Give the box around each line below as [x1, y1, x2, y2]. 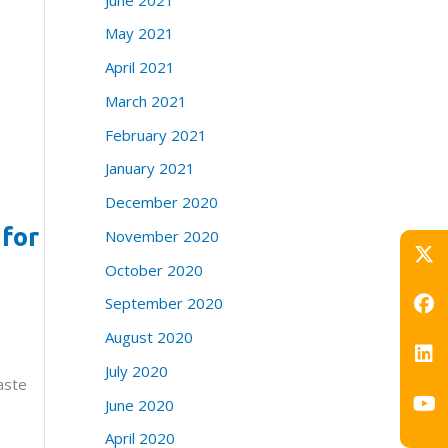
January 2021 [104, 158, 195, 179]
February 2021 [104, 124, 207, 145]
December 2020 [104, 192, 218, 213]
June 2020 [104, 394, 174, 415]
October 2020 [104, 259, 203, 280]
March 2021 [104, 90, 187, 111]
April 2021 [104, 57, 175, 78]
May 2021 [104, 23, 174, 44]
